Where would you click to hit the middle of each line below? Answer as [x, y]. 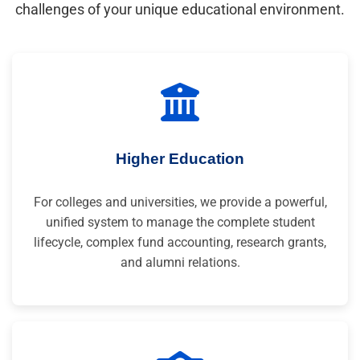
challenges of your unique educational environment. [180, 10]
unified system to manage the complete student [180, 222]
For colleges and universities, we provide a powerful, [180, 202]
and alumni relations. [180, 262]
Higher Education [180, 159]
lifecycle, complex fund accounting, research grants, [180, 242]
